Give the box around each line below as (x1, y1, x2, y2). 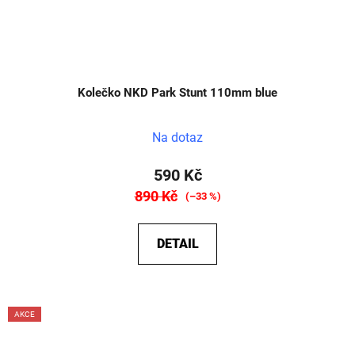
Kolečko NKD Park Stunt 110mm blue (78, 86, 277, 101)
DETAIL (156, 236, 199, 252)
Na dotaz (152, 130, 203, 146)
